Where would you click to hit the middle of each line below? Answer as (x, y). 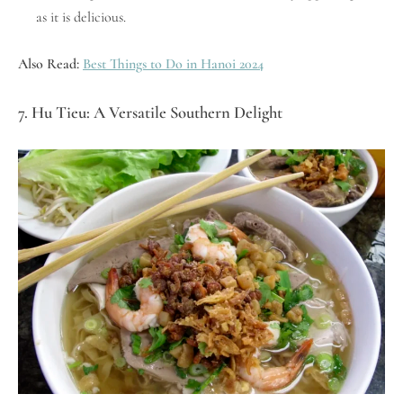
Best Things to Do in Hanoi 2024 (173, 63)
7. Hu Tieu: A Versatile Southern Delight (150, 112)
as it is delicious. (81, 17)
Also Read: (50, 63)
